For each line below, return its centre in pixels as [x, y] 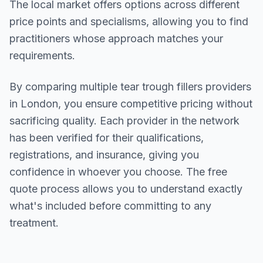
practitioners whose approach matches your [116, 38]
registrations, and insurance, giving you [104, 155]
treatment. [34, 223]
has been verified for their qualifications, [107, 138]
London [39, 104]
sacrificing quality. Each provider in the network [124, 121]
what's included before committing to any [110, 206]
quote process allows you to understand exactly [126, 189]
